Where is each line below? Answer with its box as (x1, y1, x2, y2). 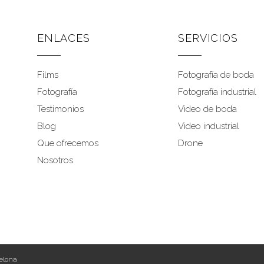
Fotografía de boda (178, 70, 255, 81)
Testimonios (37, 104, 84, 115)
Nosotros (37, 155, 73, 166)
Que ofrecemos (37, 138, 98, 149)
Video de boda (178, 104, 237, 115)
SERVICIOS (178, 32, 238, 45)
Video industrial (178, 121, 240, 132)
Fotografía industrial (178, 87, 257, 98)
